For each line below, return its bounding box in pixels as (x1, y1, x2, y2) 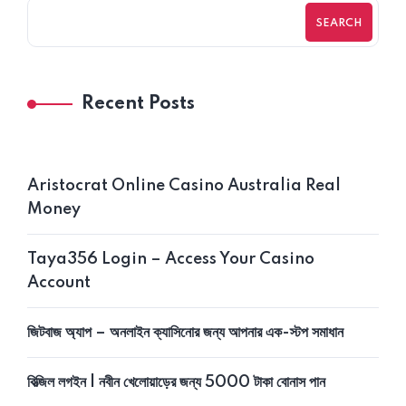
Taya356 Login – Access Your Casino (27, 251, 314, 268)
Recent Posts (82, 95, 195, 114)
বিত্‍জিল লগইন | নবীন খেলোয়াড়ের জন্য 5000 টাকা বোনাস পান (27, 374, 325, 391)
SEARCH (316, 17, 362, 29)
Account (27, 275, 91, 292)
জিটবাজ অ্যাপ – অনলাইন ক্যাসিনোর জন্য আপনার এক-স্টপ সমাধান (27, 324, 343, 342)
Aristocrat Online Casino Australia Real (27, 178, 341, 195)
